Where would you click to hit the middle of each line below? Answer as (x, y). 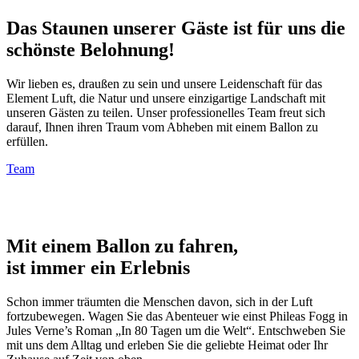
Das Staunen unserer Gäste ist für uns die (176, 28)
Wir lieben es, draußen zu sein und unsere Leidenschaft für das (164, 83)
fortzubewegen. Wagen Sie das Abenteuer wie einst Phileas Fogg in (177, 316)
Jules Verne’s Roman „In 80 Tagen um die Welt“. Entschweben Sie (176, 330)
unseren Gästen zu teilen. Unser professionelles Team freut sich (166, 112)
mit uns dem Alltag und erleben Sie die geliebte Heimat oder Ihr (167, 345)
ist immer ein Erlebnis (98, 267)
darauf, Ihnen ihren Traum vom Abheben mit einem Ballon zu (162, 127)
